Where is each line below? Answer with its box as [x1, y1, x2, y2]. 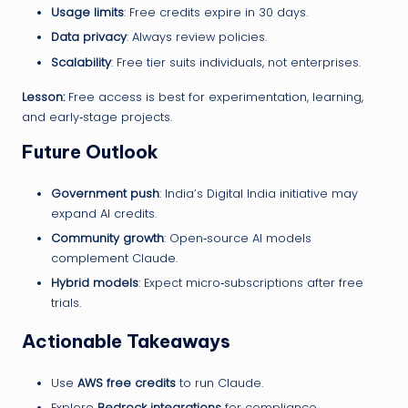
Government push [51, 185, 159, 201]
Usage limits [51, 5, 124, 21]
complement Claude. [51, 250, 178, 266]
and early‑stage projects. [22, 108, 172, 125]
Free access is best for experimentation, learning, [65, 88, 363, 105]
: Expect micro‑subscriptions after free [138, 274, 363, 291]
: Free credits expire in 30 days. [124, 5, 308, 21]
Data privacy [51, 29, 127, 46]
